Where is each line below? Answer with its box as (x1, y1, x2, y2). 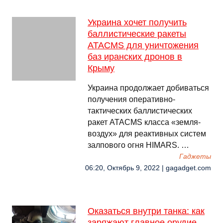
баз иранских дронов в (88, 52, 182, 62)
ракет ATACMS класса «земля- (88, 118, 201, 126)
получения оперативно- (88, 95, 175, 104)
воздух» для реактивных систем (88, 129, 206, 138)
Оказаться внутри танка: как (88, 206, 205, 216)
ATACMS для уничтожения (88, 40, 199, 50)
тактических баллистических (88, 107, 192, 115)
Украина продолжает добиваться (88, 84, 209, 92)
